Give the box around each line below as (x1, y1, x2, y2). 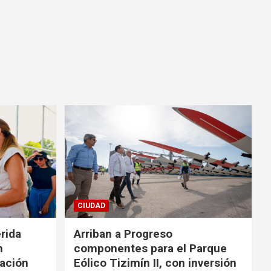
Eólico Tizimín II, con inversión (73, 255, 237, 270)
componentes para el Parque (73, 241, 227, 255)
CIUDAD (77, 201, 105, 210)
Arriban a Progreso (73, 226, 172, 241)
